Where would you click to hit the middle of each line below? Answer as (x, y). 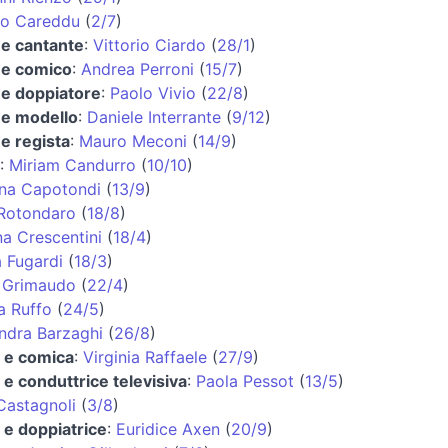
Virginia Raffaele (145, 356)
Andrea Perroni (137, 68)
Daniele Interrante (154, 116)
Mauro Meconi (133, 140)
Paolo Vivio (153, 92)
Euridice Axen (168, 428)
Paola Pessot (245, 380)
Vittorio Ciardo (149, 44)
